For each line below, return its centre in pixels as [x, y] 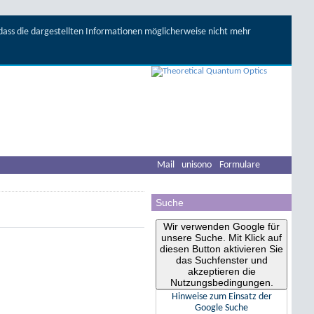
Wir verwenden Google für [221, 226]
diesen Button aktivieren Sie [221, 248]
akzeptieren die [221, 271]
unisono [197, 165]
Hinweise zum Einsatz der [221, 296]
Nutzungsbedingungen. [221, 282]
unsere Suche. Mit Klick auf [221, 237]
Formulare [240, 165]
